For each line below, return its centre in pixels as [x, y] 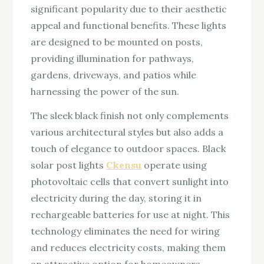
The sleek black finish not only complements [130, 115]
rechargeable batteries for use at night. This [131, 214]
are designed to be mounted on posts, [117, 42]
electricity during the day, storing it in [116, 198]
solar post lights [69, 165]
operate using [174, 165]
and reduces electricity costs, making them [128, 247]
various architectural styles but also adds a [127, 132]
